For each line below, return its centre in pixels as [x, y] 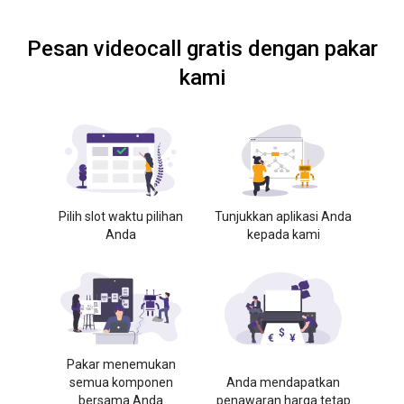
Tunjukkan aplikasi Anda [283, 216]
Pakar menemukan [121, 364]
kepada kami [283, 234]
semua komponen [121, 382]
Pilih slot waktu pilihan [121, 216]
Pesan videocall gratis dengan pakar [202, 49]
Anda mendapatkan [283, 382]
